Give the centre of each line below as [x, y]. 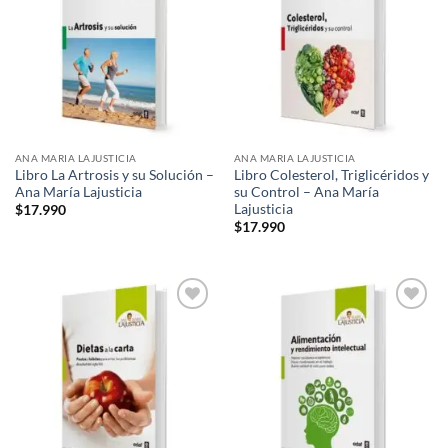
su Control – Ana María [306, 191]
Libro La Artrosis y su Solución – [114, 174]
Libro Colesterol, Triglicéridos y [331, 174]
